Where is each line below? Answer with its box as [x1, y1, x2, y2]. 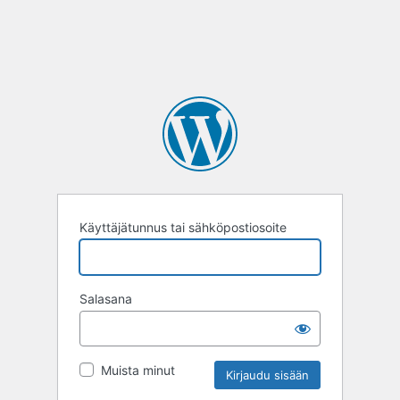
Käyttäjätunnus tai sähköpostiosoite [79, 219, 287, 235]
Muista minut [101, 362, 175, 378]
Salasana [79, 290, 132, 306]
